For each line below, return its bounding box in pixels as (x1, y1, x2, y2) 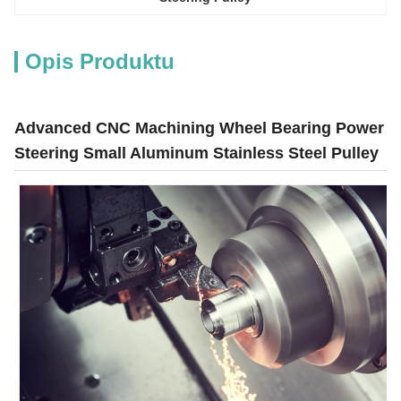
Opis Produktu (25, 49, 175, 73)
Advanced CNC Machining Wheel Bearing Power (14, 119, 384, 137)
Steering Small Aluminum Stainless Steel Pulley (14, 144, 379, 162)
